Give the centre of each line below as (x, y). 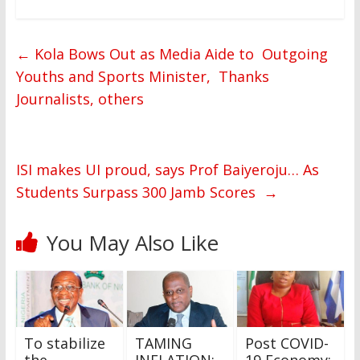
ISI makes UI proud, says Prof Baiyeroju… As (167, 170)
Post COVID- (287, 343)
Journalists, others (82, 99)
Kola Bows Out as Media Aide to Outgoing (179, 54)
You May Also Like (132, 243)
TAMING (163, 343)
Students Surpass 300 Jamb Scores (139, 192)
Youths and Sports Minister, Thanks (142, 77)
